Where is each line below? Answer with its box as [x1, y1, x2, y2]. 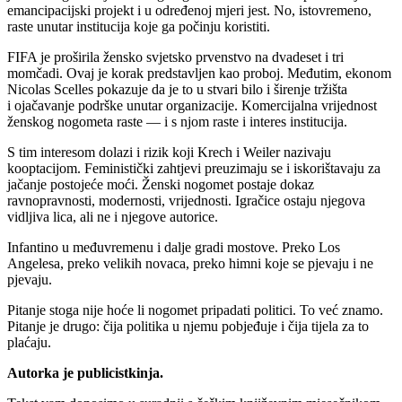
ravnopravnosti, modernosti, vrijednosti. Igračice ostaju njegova [7, 193, 365, 209]
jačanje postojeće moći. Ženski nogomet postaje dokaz [7, 177, 314, 193]
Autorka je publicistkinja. [7, 365, 163, 381]
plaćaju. [7, 335, 51, 351]
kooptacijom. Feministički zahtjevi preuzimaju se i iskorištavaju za [7, 161, 380, 177]
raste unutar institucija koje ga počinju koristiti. [7, 19, 270, 35]
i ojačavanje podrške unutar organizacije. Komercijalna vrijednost [7, 98, 377, 114]
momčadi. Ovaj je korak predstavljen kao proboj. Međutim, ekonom [7, 66, 391, 82]
